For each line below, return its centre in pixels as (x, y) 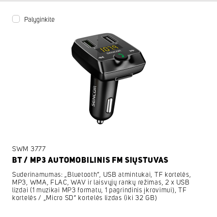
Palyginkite (39, 20)
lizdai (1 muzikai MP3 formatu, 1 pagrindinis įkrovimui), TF (100, 190)
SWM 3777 (29, 149)
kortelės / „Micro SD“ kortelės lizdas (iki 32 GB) (85, 198)
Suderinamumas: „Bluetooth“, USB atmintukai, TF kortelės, (102, 175)
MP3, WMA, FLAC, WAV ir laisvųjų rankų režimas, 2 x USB (101, 182)
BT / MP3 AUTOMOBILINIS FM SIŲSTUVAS (90, 160)
